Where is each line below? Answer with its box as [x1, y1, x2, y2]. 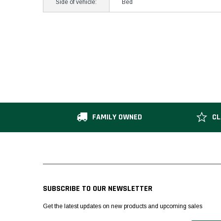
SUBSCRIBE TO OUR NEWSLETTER [43, 183, 152, 194]
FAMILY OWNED [92, 111, 143, 122]
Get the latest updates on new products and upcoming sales [43, 202, 202, 210]
